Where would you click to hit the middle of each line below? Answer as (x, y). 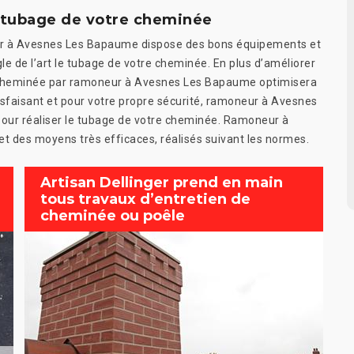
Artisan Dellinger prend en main (162, 182)
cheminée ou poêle (113, 215)
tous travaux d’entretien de (145, 199)
